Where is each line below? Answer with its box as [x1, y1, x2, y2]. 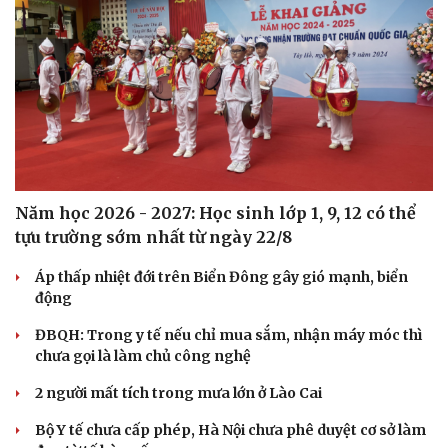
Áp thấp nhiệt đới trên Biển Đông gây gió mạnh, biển [35, 267, 408, 286]
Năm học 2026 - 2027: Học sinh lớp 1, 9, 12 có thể [15, 202, 416, 223]
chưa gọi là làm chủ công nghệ [35, 346, 251, 365]
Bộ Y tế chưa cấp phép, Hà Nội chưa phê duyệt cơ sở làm [35, 420, 426, 439]
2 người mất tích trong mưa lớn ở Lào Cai [35, 383, 322, 402]
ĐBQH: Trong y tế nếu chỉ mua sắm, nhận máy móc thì [35, 325, 422, 344]
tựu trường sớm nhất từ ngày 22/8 [15, 226, 292, 247]
